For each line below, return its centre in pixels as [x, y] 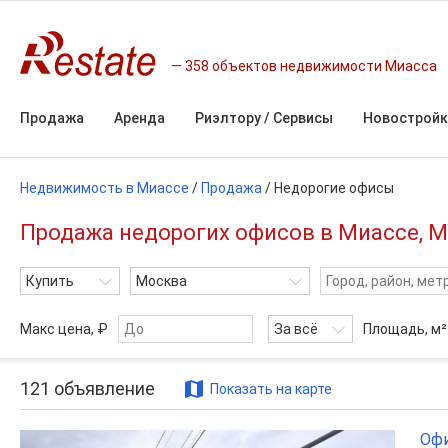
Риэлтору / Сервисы [264, 118]
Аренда [139, 118]
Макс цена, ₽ [64, 329]
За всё [296, 329]
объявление [102, 388]
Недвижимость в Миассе [104, 188]
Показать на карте [271, 388]
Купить [50, 281]
